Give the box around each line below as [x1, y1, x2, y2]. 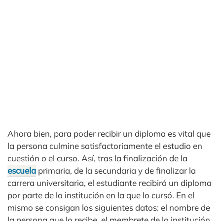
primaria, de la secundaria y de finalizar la [36, 165, 196, 176]
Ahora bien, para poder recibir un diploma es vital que [7, 128, 211, 139]
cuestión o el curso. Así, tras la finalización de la [7, 153, 187, 163]
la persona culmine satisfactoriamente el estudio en [7, 141, 202, 151]
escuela [7, 165, 36, 176]
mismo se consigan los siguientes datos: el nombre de [7, 202, 210, 213]
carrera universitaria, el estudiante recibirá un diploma [7, 178, 212, 188]
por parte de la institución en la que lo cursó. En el [7, 190, 194, 200]
